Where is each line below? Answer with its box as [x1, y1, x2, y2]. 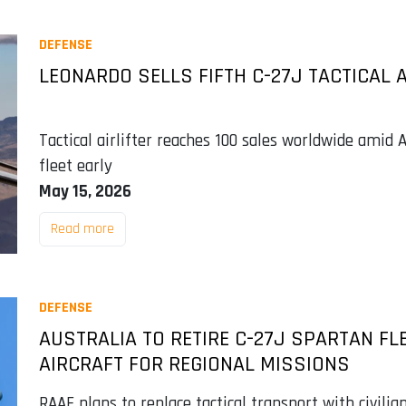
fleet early [38, 154, 112, 178]
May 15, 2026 [38, 179, 131, 203]
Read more [50, 218, 114, 238]
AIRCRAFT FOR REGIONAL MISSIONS [38, 350, 350, 378]
